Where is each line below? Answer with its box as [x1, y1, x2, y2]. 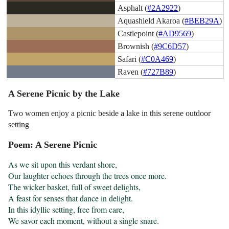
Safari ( [118, 54, 142, 63]
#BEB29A [185, 16, 220, 25]
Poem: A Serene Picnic [8, 140, 98, 150]
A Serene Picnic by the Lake [8, 88, 120, 99]
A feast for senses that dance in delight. [8, 193, 133, 204]
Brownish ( [118, 41, 154, 51]
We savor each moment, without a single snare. [8, 215, 159, 226]
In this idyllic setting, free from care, [8, 204, 125, 215]
